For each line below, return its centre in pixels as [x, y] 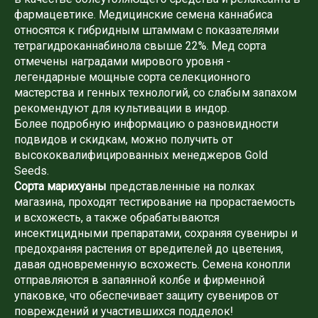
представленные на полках [181, 186]
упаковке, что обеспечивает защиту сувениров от [146, 295]
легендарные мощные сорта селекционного [132, 77]
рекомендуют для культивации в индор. [122, 108]
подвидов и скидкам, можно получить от [124, 139]
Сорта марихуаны [60, 186]
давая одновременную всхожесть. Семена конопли [152, 264]
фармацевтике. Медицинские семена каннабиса [143, 14]
